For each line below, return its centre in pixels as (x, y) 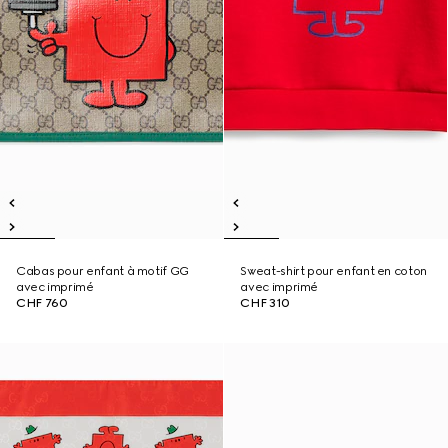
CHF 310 (265, 303)
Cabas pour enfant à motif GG (102, 271)
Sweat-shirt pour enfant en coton (333, 271)
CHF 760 (42, 303)
